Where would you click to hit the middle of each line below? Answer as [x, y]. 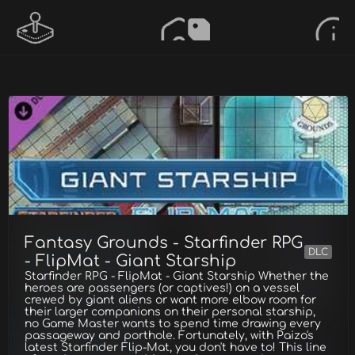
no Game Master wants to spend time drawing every [173, 324]
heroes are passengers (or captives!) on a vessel [162, 288]
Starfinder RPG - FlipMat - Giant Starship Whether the [177, 276]
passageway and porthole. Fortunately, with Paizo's [169, 336]
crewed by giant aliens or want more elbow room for [170, 300]
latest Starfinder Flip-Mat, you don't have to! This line [176, 347]
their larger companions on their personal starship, [170, 312]
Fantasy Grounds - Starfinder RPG [164, 243]
